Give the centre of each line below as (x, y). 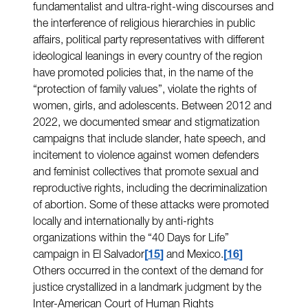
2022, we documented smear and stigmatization (146, 123)
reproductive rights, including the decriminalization (150, 189)
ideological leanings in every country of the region (148, 57)
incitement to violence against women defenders (146, 156)
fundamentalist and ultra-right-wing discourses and (153, 8)
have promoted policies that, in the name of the (143, 74)
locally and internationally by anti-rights (123, 222)
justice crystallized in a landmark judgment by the (147, 288)
